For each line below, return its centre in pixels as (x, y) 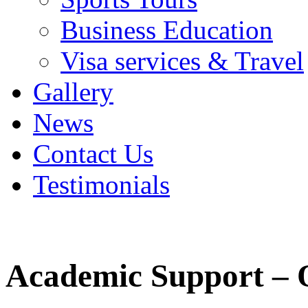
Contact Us (93, 154)
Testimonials (101, 185)
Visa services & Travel (182, 61)
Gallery (73, 92)
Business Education (167, 30)
